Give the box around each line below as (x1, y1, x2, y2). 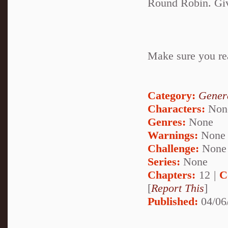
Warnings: (148, 128, 201, 141)
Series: (148, 155, 180, 168)
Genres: (148, 115, 189, 128)
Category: (148, 89, 195, 102)
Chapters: (148, 168, 195, 181)
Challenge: (148, 141, 199, 155)
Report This (151, 181, 204, 194)
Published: (148, 194, 198, 208)
